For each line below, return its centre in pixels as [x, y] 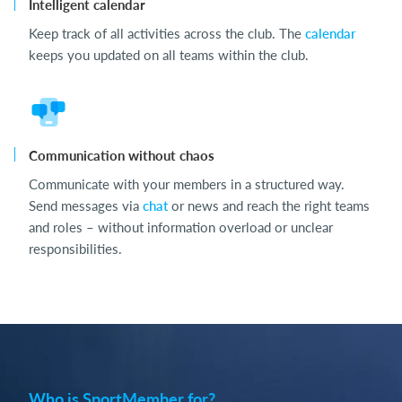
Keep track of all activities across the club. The [167, 33]
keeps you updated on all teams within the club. [169, 55]
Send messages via [86, 205]
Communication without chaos [122, 155]
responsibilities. [75, 249]
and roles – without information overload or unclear [181, 227]
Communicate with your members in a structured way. [187, 184]
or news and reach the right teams [269, 205]
